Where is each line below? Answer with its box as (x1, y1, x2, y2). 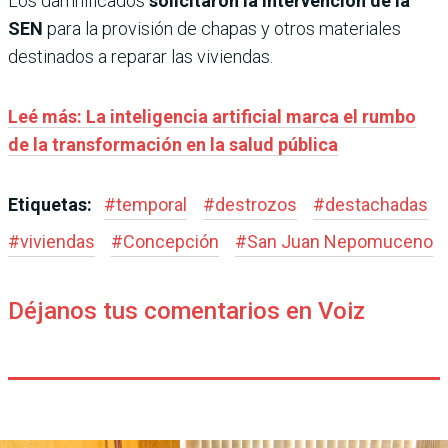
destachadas (325, 193, 428, 215)
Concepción (123, 230, 219, 252)
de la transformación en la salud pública (8, 133, 338, 155)
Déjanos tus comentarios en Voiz (8, 296, 365, 325)
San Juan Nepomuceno (247, 230, 433, 252)
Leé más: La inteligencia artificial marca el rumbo (8, 105, 416, 127)
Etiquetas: (8, 193, 96, 215)
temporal (116, 193, 187, 215)
